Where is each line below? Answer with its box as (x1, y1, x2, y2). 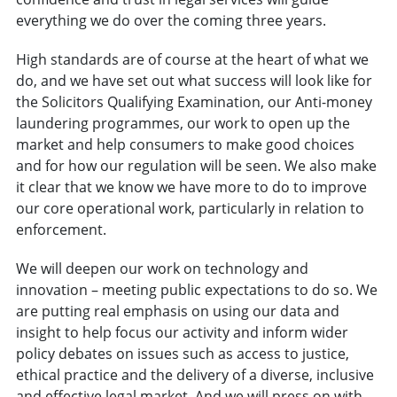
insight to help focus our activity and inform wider (15, 322, 348, 342)
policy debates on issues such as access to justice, (15, 343, 349, 363)
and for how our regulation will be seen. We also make (15, 155, 377, 175)
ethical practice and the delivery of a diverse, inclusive (15, 364, 374, 385)
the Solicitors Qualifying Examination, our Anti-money (15, 91, 372, 112)
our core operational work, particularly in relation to (15, 198, 364, 218)
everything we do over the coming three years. (15, 10, 326, 30)
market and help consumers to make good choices (15, 134, 354, 154)
